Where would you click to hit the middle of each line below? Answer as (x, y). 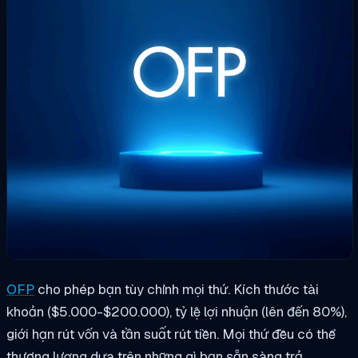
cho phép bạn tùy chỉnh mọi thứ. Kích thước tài (177, 290)
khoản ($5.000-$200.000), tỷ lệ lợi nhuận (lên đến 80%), (177, 312)
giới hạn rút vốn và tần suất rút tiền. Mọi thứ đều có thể (171, 334)
